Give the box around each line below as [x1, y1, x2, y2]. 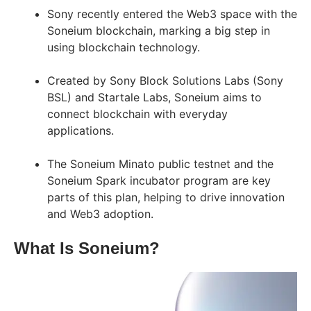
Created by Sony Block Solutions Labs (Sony [47, 73, 283, 87]
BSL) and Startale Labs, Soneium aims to [47, 90, 262, 104]
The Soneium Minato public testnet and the [47, 156, 274, 171]
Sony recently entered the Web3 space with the [47, 6, 297, 21]
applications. [47, 123, 114, 137]
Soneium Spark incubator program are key [47, 173, 271, 187]
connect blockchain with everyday [47, 106, 228, 121]
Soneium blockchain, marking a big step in [47, 23, 270, 37]
